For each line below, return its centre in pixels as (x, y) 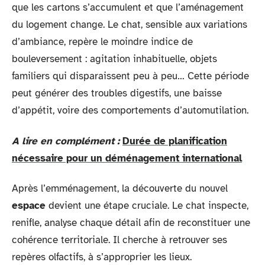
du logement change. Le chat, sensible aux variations (130, 25)
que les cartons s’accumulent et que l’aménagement (128, 7)
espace (29, 206)
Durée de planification (175, 141)
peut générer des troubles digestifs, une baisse (117, 93)
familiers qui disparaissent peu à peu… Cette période (130, 76)
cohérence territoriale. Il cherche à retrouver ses (119, 240)
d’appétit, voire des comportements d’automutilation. (130, 110)
